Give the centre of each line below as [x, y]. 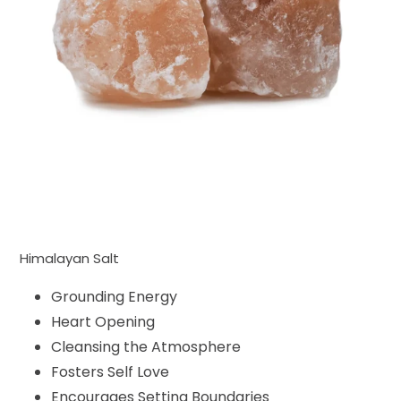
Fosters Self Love [110, 371]
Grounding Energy [116, 296]
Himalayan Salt [73, 259]
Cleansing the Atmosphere [146, 346]
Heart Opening [103, 321]
